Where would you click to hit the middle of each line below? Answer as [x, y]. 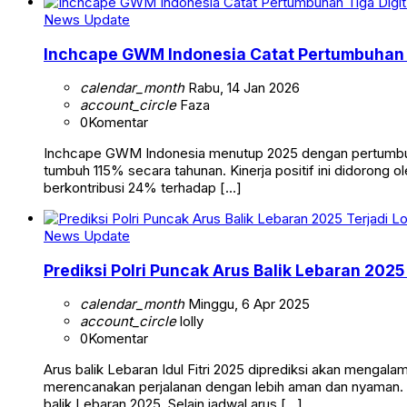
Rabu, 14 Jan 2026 [242, 88]
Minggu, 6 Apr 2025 [247, 304]
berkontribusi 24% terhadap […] [143, 188]
